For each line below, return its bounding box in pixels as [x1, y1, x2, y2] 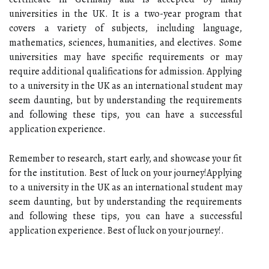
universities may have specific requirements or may [9, 50, 242, 64]
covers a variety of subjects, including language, [9, 21, 242, 35]
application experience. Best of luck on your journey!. [9, 223, 224, 237]
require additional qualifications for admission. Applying [9, 64, 242, 78]
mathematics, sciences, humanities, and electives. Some [9, 35, 242, 49]
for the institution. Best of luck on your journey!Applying [9, 166, 242, 180]
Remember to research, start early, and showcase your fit [9, 151, 242, 165]
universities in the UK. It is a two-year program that [9, 7, 242, 20]
